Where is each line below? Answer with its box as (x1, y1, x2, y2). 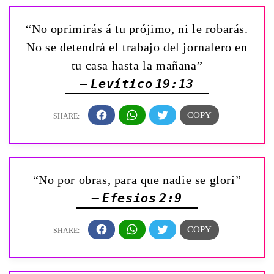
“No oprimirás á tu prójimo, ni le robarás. (26, 21, 248, 35)
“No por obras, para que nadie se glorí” (32, 172, 242, 187)
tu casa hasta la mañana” (71, 58, 203, 72)
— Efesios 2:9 (92, 190, 182, 206)
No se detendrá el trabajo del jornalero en (26, 40, 248, 54)
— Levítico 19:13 (80, 76, 194, 91)
